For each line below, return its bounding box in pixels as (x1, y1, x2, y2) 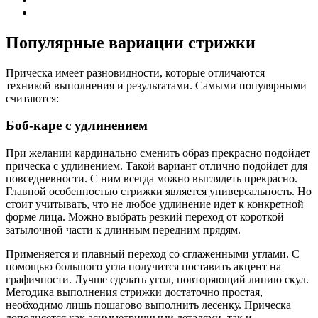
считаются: (6, 92, 59, 104)
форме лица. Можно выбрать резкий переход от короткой (6, 211, 284, 224)
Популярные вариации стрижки (6, 33, 256, 52)
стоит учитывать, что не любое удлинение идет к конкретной (6, 198, 304, 211)
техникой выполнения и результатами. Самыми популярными (6, 79, 307, 92)
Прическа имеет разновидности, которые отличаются (6, 66, 265, 79)
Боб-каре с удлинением (6, 118, 148, 133)
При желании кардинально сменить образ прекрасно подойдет (6, 147, 310, 160)
